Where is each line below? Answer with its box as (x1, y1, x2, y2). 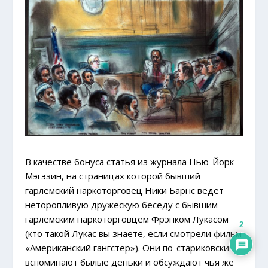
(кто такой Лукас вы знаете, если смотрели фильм (25, 227, 242, 239)
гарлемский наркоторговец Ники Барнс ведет (25, 184, 224, 196)
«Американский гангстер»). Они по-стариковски (25, 241, 230, 254)
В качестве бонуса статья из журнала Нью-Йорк (25, 155, 234, 167)
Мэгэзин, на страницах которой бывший (25, 169, 201, 182)
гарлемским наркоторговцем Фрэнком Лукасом (25, 212, 229, 225)
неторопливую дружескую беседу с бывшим (25, 198, 218, 211)
